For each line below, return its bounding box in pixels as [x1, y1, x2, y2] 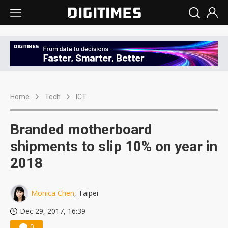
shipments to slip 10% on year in [10, 138, 217, 155]
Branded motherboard [10, 121, 152, 138]
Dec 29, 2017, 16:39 [20, 206, 85, 216]
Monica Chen [31, 188, 74, 198]
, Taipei [74, 188, 98, 198]
